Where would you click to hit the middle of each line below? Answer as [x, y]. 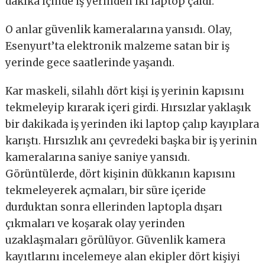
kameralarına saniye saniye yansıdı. [98, 158]
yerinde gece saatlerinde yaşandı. [90, 63]
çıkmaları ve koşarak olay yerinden [96, 224]
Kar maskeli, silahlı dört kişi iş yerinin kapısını [125, 91]
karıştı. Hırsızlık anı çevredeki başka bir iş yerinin [132, 141]
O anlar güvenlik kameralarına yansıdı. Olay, [119, 30]
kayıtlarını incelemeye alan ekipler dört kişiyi [123, 257]
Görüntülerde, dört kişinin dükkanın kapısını [121, 174]
